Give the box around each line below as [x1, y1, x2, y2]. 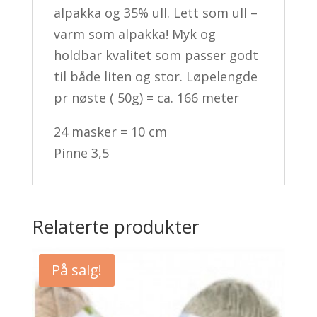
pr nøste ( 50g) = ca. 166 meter [53, 88, 239, 106]
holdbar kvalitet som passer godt [53, 46, 258, 64]
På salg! [51, 260, 102, 279]
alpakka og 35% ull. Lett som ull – [53, 4, 258, 21]
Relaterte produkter [31, 213, 199, 239]
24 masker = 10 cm [53, 122, 167, 140]
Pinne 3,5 [53, 144, 109, 161]
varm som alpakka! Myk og [53, 25, 216, 42]
